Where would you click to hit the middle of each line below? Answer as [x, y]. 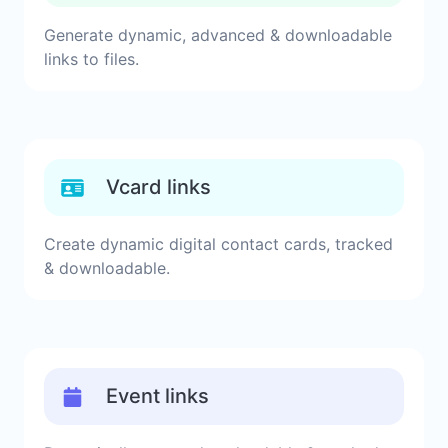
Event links [157, 396]
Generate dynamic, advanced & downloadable [218, 35]
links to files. [91, 59]
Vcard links [158, 187]
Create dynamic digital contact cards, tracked [218, 244]
